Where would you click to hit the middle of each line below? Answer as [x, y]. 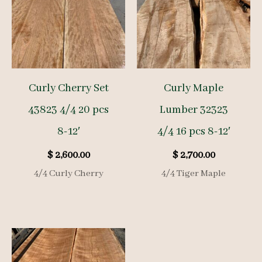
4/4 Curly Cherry [68, 173]
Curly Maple [194, 88]
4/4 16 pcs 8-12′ [194, 131]
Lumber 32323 [194, 110]
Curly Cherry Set [68, 88]
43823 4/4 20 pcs [68, 110]
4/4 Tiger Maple [194, 173]
